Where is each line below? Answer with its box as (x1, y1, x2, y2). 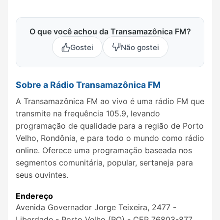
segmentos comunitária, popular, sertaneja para (16, 157, 193, 167)
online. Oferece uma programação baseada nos (16, 145, 192, 155)
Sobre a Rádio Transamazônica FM (16, 80, 161, 90)
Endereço (16, 191, 53, 201)
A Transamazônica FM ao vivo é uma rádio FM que (16, 96, 204, 106)
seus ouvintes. (16, 169, 68, 180)
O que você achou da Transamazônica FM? (29, 27, 191, 37)
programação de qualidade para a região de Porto (16, 120, 204, 131)
